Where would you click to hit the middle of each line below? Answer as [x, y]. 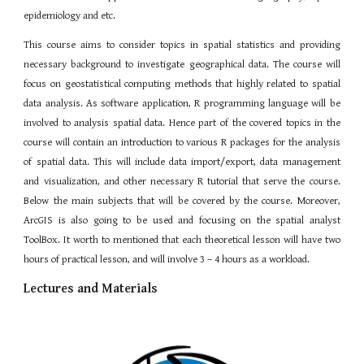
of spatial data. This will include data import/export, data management [182, 162]
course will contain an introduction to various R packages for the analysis [182, 142]
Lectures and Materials [91, 288]
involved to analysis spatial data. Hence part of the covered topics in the [182, 123]
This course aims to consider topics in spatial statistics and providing [182, 45]
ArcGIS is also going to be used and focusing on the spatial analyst [182, 220]
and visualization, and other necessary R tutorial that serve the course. [182, 181]
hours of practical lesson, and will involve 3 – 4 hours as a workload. [167, 259]
